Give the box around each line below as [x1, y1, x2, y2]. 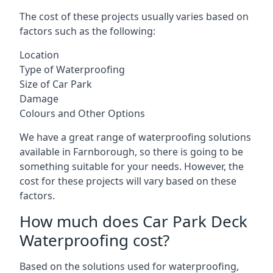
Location [19, 48, 59, 62]
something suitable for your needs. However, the [19, 160, 244, 173]
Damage [19, 92, 58, 105]
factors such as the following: [19, 24, 155, 38]
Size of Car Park [19, 77, 92, 91]
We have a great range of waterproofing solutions [19, 130, 251, 144]
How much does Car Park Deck [19, 210, 247, 232]
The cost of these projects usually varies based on [19, 10, 249, 23]
